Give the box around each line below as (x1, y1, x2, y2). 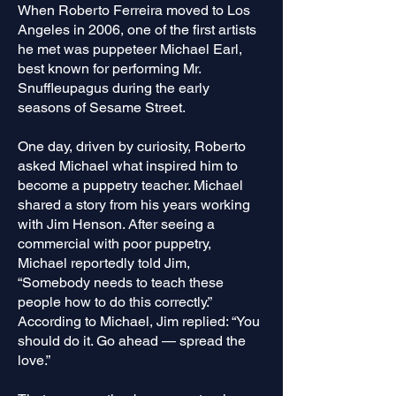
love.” (18, 352, 50, 369)
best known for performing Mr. (18, 60, 201, 77)
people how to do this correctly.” (18, 293, 211, 310)
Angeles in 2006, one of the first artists (18, 21, 256, 38)
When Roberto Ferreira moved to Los (18, 2, 250, 19)
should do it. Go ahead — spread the (18, 332, 246, 349)
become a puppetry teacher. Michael (18, 177, 243, 194)
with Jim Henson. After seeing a (18, 216, 215, 232)
